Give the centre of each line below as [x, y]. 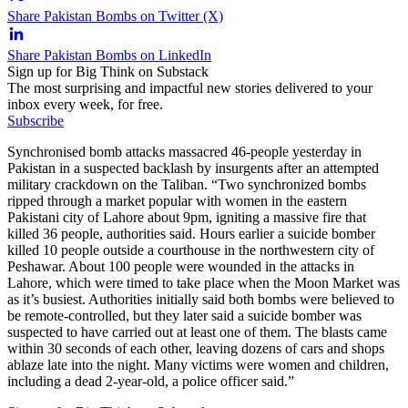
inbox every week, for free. [85, 104]
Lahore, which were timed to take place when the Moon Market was [204, 282]
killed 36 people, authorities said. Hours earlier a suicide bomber [191, 233]
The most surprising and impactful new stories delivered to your [190, 87]
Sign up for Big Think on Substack [108, 71]
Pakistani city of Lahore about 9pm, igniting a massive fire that [187, 217]
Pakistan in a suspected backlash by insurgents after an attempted [193, 168]
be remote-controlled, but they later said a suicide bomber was [184, 315]
